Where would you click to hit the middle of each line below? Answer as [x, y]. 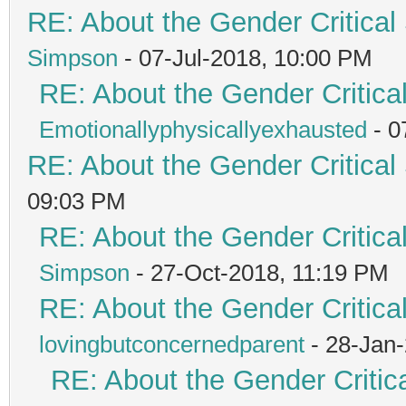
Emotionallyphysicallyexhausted [203, 129]
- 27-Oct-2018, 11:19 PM [259, 272]
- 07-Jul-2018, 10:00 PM [245, 58]
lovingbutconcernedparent [172, 344]
